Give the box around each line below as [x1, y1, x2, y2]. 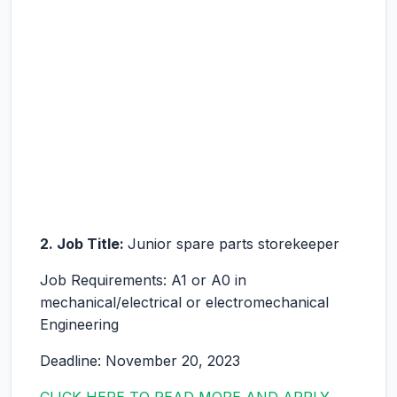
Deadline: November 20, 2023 [40, 352, 240, 370]
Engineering [40, 315, 119, 333]
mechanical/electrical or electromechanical [40, 293, 329, 311]
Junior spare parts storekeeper [128, 235, 339, 253]
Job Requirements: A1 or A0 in [40, 271, 246, 289]
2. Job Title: [40, 235, 128, 253]
